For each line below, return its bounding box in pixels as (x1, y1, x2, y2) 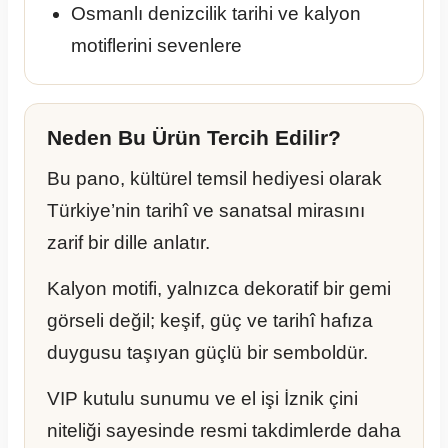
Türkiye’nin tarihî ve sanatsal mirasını (47, 200, 365, 222)
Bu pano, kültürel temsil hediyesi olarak (47, 168, 382, 190)
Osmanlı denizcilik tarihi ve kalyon (71, 3, 361, 25)
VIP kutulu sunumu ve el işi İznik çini (47, 388, 358, 410)
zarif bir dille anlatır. (47, 232, 210, 254)
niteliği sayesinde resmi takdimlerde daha (47, 420, 401, 442)
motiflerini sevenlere (71, 35, 242, 57)
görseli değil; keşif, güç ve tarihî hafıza (47, 310, 373, 332)
